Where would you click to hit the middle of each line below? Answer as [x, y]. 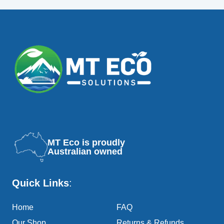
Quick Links [40, 183]
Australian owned [85, 152]
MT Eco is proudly [86, 143]
